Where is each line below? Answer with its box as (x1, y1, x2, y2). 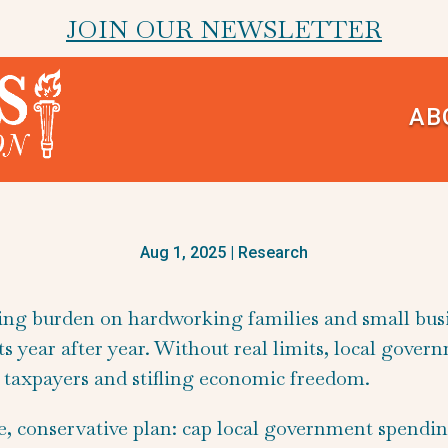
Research (238, 242, 308, 262)
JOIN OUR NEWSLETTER (66, 12, 382, 45)
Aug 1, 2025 (140, 242, 226, 262)
